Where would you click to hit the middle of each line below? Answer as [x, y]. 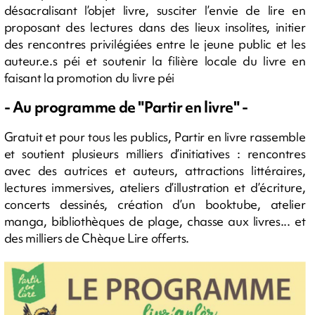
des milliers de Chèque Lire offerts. [96, 238]
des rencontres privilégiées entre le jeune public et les [155, 44]
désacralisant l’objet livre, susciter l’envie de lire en [155, 10]
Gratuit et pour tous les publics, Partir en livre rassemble [155, 136]
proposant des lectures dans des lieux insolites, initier [155, 27]
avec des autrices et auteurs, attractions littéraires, [155, 170]
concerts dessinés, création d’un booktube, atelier [155, 204]
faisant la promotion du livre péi [89, 77]
